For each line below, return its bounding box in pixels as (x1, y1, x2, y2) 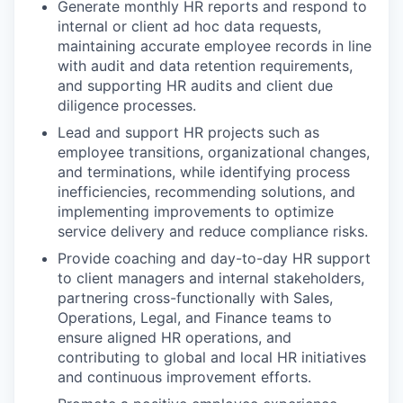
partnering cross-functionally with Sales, (58, 288, 333, 307)
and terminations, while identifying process (58, 162, 350, 181)
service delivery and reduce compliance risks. (58, 221, 368, 240)
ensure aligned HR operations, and (58, 327, 291, 346)
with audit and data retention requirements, (58, 56, 353, 75)
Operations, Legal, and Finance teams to (58, 308, 332, 327)
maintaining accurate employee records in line (58, 36, 372, 55)
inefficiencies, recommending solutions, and (58, 182, 355, 201)
